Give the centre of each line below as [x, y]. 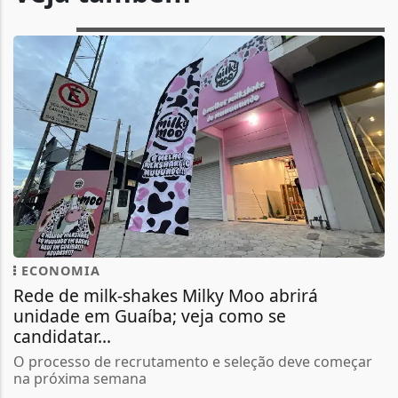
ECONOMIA [59, 271]
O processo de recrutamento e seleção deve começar [193, 362]
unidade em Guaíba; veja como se [150, 316]
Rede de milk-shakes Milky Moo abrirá [166, 296]
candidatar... [62, 337]
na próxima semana [80, 379]
